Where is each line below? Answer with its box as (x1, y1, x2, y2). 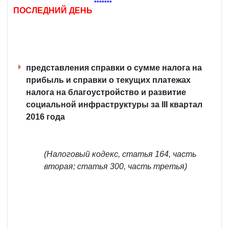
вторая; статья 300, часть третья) (44, 162, 187, 171)
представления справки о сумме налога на (26, 63, 202, 73)
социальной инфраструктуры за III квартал (26, 100, 202, 109)
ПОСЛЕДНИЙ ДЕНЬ (13, 6, 93, 15)
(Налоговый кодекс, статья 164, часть (44, 150, 196, 159)
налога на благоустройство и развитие (26, 88, 186, 97)
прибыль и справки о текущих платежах (26, 76, 191, 85)
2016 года (26, 112, 65, 122)
